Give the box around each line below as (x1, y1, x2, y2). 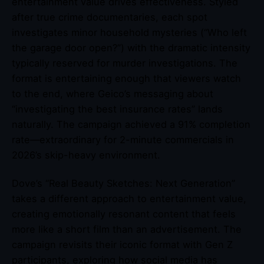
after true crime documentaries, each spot (12, 11, 207, 24)
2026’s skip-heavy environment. (12, 149, 160, 161)
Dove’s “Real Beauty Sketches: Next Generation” (12, 177, 235, 190)
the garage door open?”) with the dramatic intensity (12, 42, 250, 54)
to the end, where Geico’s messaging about (12, 88, 213, 100)
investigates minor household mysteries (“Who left (12, 27, 247, 39)
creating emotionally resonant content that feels (12, 208, 236, 220)
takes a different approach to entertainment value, (12, 193, 246, 205)
